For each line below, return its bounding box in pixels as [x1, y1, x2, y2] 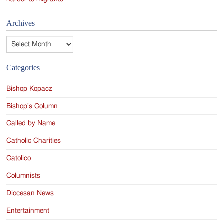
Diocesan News [6, 189, 54, 197]
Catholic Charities [6, 137, 61, 144]
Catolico [6, 154, 31, 162]
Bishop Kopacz [6, 85, 53, 92]
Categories [6, 62, 40, 72]
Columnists [6, 172, 41, 179]
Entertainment [6, 207, 50, 214]
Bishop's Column [6, 102, 58, 110]
